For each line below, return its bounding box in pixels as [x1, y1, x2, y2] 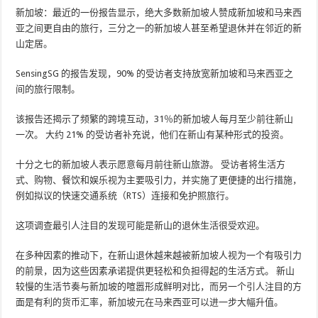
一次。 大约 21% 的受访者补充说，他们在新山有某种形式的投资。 [16, 129, 290, 140]
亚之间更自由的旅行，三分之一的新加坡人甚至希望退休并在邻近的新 [16, 23, 302, 33]
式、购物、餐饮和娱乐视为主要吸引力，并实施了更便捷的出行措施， [16, 175, 302, 185]
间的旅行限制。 [16, 84, 81, 94]
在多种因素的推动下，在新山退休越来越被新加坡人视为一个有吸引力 [16, 250, 302, 261]
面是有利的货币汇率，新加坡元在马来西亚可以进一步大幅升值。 [16, 297, 284, 307]
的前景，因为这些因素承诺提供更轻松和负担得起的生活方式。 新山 [16, 265, 295, 276]
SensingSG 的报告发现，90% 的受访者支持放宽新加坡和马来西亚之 [16, 68, 294, 79]
